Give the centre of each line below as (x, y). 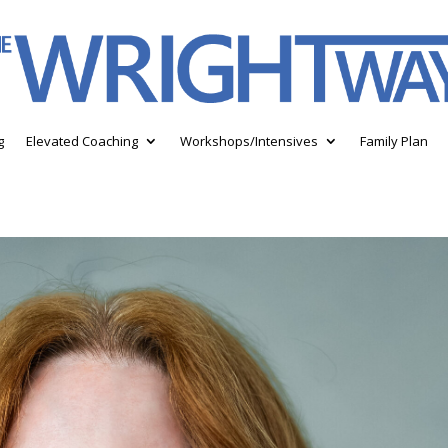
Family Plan (394, 140)
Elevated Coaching (82, 140)
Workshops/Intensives (249, 140)
